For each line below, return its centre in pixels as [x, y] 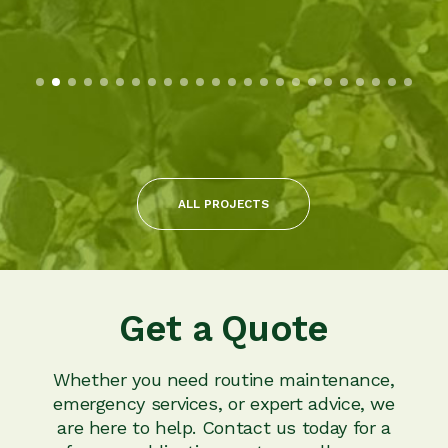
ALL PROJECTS [224, 203]
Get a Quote [224, 328]
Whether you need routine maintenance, [224, 379]
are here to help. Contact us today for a [224, 427]
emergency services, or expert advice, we [224, 403]
